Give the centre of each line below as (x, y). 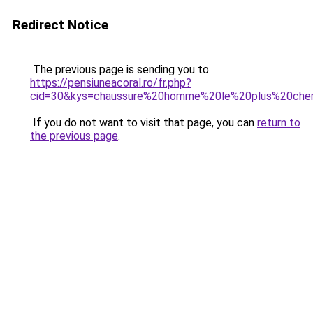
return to (279, 123)
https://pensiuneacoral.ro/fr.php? (111, 83)
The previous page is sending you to (119, 70)
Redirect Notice (60, 25)
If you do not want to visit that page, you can (144, 123)
